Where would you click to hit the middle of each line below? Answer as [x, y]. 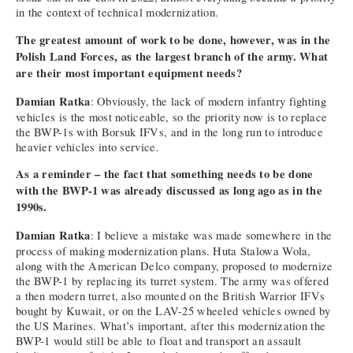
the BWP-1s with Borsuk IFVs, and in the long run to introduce [169, 132]
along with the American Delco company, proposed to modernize [175, 266]
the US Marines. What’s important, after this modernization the [171, 326]
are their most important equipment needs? [129, 73]
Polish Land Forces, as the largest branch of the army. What [172, 57]
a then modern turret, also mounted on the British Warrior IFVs [171, 296]
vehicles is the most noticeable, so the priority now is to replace [172, 117]
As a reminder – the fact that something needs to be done [165, 174]
